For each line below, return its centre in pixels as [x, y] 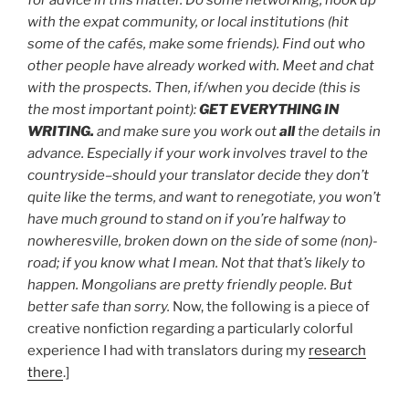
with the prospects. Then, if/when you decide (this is [194, 88]
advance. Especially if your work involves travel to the [198, 153]
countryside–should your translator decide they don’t [198, 175]
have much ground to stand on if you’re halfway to [187, 219]
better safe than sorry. [99, 307]
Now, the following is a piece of [270, 307]
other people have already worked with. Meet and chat [201, 66]
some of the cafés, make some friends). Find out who [196, 44]
